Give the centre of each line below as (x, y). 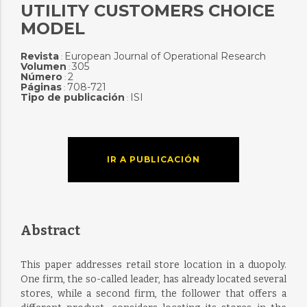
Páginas (41, 87)
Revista (39, 56)
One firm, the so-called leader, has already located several (153, 279)
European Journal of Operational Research (165, 56)
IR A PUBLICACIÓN (153, 159)
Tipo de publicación (72, 97)
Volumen (43, 66)
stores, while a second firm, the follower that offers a (153, 294)
